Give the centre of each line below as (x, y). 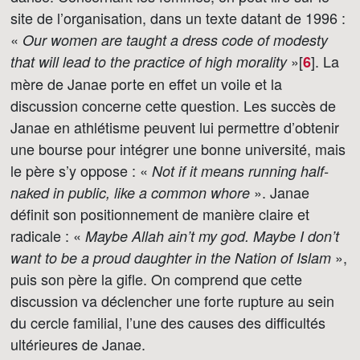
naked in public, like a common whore (130, 192)
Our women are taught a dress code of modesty (175, 40)
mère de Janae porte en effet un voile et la (146, 84)
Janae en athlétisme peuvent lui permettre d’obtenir (175, 127)
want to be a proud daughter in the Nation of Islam (171, 258)
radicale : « (48, 235)
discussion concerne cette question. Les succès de (173, 105)
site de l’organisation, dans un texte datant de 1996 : (178, 18)
